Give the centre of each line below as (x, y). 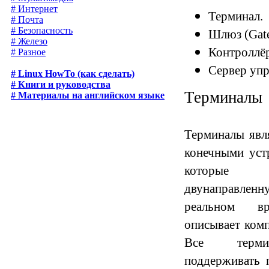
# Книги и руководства (61, 84)
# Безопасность (42, 30)
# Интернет (34, 9)
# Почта (27, 20)
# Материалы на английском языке (88, 95)
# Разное (28, 52)
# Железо (29, 41)
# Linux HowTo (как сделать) (73, 74)
